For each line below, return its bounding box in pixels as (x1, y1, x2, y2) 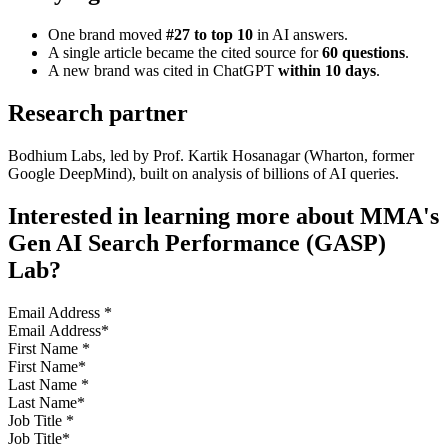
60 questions (322, 44, 405, 62)
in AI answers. (253, 26, 348, 44)
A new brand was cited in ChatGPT (48, 62, 278, 80)
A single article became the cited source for (48, 44, 322, 62)
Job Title (8, 411, 66, 429)
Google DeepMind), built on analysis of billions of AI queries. (8, 165, 399, 183)
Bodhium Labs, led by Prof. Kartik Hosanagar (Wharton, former (8, 147, 414, 165)
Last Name (8, 375, 81, 393)
